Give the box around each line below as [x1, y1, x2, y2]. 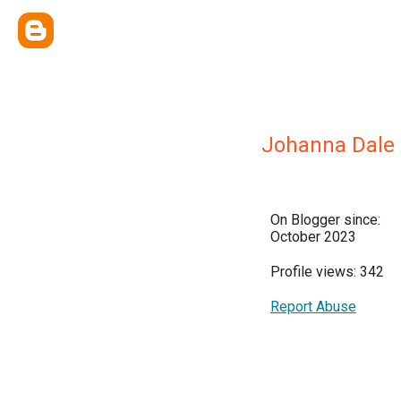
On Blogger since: [270, 211, 380, 228]
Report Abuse [270, 298, 356, 315]
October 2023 [270, 228, 356, 245]
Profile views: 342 [270, 263, 384, 280]
